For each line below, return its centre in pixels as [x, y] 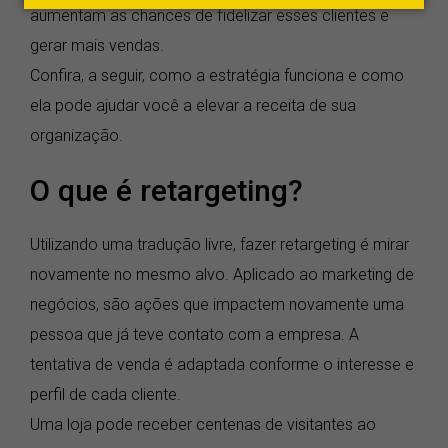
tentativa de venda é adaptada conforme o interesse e [222, 365]
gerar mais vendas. [97, 46]
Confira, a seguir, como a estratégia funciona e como [217, 76]
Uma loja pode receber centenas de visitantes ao [203, 425]
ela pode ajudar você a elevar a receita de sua [193, 106]
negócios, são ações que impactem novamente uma [217, 305]
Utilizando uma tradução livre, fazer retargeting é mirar [219, 245]
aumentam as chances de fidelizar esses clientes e [209, 16]
